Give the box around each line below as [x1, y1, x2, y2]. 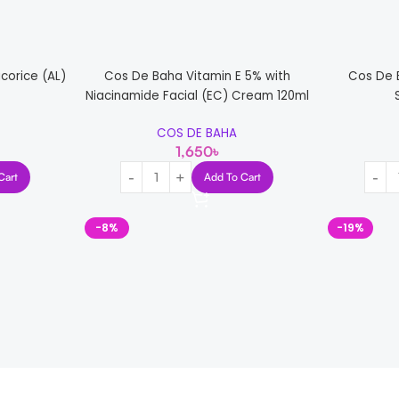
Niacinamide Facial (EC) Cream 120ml [85, 87, 309, 105]
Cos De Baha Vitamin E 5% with [103, 68, 290, 85]
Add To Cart [204, 170, 262, 184]
